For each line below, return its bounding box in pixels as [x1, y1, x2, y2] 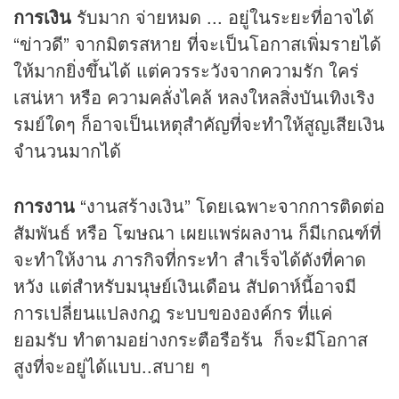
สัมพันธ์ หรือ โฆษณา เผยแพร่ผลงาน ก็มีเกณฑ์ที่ [13, 219, 381, 246]
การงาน [13, 192, 80, 219]
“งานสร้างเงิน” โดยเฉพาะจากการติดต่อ [80, 192, 385, 219]
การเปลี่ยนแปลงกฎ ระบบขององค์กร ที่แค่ [13, 299, 332, 326]
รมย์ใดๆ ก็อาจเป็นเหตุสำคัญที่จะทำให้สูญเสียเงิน [13, 110, 385, 137]
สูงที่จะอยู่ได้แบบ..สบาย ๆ [13, 353, 210, 379]
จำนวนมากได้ [13, 137, 121, 164]
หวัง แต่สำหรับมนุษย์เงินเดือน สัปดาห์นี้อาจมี [13, 273, 356, 299]
